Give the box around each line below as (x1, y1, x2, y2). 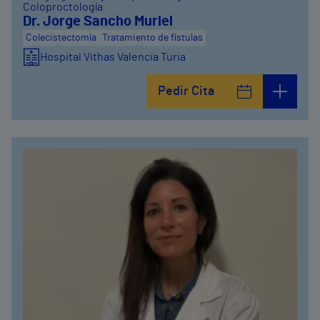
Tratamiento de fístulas (102, 33, 203, 43)
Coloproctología (23, 1, 103, 13)
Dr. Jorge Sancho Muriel (23, 14, 173, 29)
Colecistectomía (26, 33, 96, 43)
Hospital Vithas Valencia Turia (40, 51, 186, 63)
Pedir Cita (158, 85, 214, 98)
